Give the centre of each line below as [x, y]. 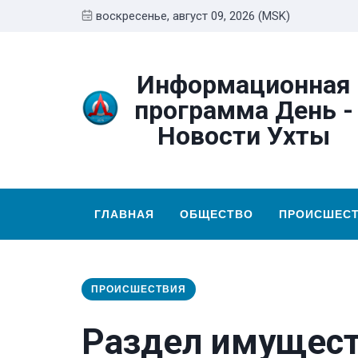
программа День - [244, 110]
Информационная [244, 85]
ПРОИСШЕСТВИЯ [139, 289]
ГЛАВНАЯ [124, 215]
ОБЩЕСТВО [217, 215]
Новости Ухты [244, 136]
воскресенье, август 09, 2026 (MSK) [193, 16]
